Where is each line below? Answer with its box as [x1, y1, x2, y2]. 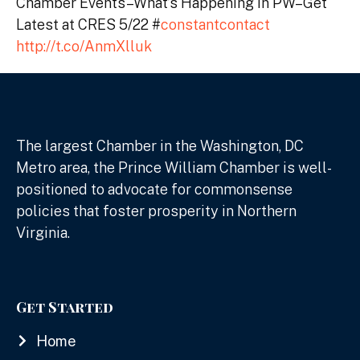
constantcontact [161, 15, 270, 33]
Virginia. [16, 223, 70, 241]
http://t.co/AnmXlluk [16, 37, 152, 55]
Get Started [16, 297, 113, 317]
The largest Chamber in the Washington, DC [16, 137, 304, 154]
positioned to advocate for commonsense [16, 180, 292, 198]
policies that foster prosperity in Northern [16, 202, 297, 219]
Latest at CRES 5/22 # [16, 15, 161, 33]
